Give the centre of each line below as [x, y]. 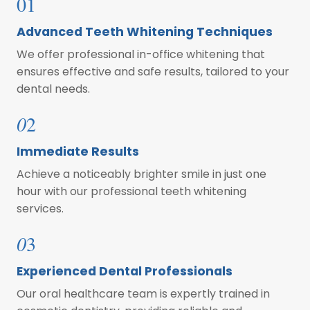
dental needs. [53, 89]
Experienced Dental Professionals [125, 271]
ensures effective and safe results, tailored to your [153, 72]
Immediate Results [78, 152]
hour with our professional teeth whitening [131, 191]
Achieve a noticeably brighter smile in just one [142, 174]
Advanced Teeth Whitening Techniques [145, 32]
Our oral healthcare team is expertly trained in [143, 293]
